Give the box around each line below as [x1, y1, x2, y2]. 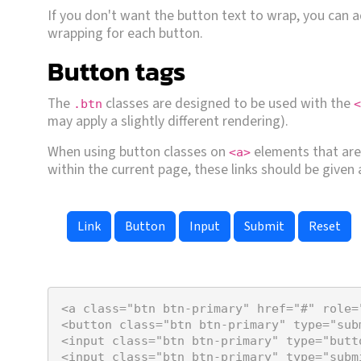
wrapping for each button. [48, 23, 203, 44]
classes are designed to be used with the [102, 93, 354, 114]
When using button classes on [48, 141, 229, 162]
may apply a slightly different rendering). [48, 110, 288, 131]
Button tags [48, 52, 185, 91]
